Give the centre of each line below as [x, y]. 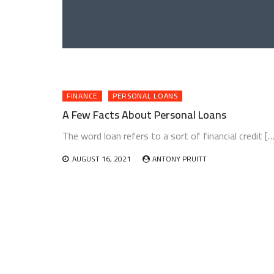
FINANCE [82, 96]
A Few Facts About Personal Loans [144, 115]
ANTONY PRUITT [180, 159]
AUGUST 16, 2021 [102, 159]
